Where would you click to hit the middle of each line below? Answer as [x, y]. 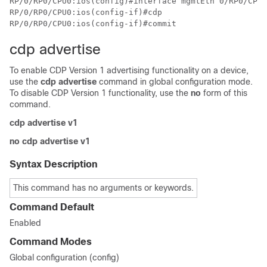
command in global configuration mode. [175, 82]
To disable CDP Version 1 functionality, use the [100, 93]
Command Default [52, 207]
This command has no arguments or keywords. [103, 188]
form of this [224, 93]
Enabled [25, 223]
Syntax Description [54, 164]
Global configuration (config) [64, 257]
